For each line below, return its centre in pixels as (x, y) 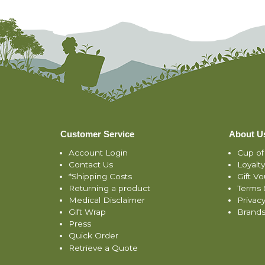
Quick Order (93, 236)
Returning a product (109, 188)
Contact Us (91, 164)
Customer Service (97, 134)
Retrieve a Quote (103, 248)
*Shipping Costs (100, 176)
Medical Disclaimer (107, 200)
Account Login (98, 152)
